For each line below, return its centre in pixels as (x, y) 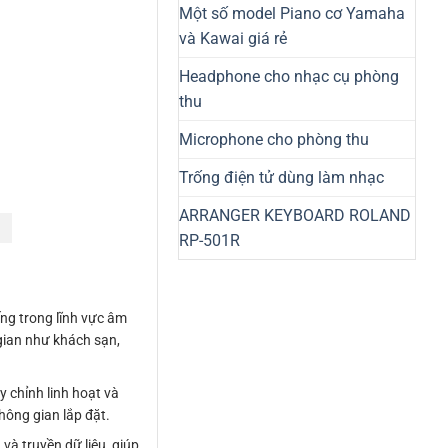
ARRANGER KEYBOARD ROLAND (295, 215)
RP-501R (209, 240)
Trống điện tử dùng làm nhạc (281, 177)
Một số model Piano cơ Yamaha (292, 13)
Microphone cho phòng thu (274, 139)
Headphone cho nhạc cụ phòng (289, 76)
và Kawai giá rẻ (233, 38)
